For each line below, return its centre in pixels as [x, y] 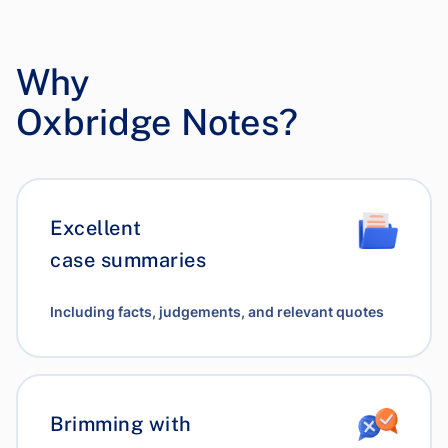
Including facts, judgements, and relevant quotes [217, 311]
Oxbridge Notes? [157, 122]
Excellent [96, 228]
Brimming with [121, 424]
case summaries [128, 260]
